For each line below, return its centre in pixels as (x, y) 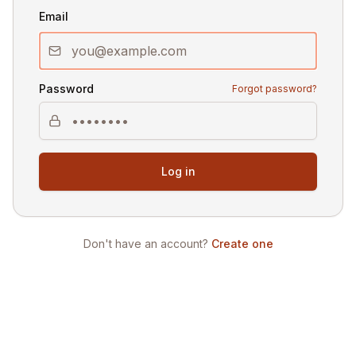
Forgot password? (275, 89)
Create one (242, 244)
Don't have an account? (145, 244)
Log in (178, 171)
